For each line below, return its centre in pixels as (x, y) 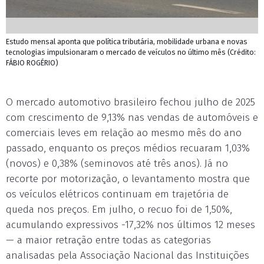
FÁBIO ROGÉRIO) (32, 63)
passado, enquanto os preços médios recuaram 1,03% (128, 148)
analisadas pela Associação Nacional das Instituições (128, 255)
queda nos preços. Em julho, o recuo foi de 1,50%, (119, 209)
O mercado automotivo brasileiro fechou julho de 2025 (131, 102)
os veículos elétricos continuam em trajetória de (117, 194)
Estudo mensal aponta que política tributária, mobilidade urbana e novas (127, 42)
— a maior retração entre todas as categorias (108, 240)
